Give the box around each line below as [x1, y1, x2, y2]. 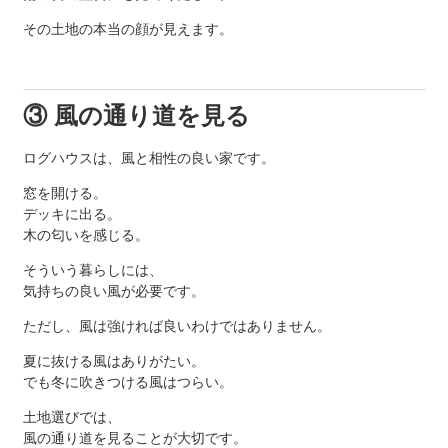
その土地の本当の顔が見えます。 [22, 21, 233, 38]
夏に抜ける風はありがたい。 [22, 353, 205, 370]
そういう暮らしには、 [22, 262, 163, 279]
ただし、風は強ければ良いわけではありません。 [22, 318, 331, 335]
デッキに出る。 [22, 206, 121, 223]
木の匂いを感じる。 [22, 227, 149, 244]
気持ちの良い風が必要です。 [22, 283, 205, 300]
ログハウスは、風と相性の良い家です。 [22, 150, 275, 167]
